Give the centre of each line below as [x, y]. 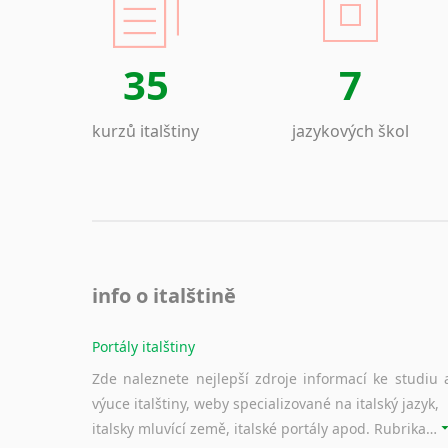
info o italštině [164, 295]
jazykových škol [350, 130]
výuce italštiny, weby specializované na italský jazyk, [265, 403]
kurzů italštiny [145, 130]
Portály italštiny [143, 346]
